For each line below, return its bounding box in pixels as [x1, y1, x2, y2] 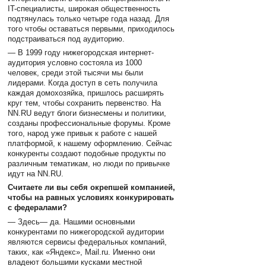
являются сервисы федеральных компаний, [8, 237, 167, 246]
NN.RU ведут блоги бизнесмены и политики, [8, 109, 167, 118]
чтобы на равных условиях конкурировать [8, 193, 175, 202]
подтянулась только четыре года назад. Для [8, 14, 170, 23]
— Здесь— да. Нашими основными [8, 217, 135, 226]
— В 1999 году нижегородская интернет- [8, 48, 154, 58]
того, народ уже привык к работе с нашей [8, 129, 157, 138]
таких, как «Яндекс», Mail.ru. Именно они [8, 247, 156, 256]
